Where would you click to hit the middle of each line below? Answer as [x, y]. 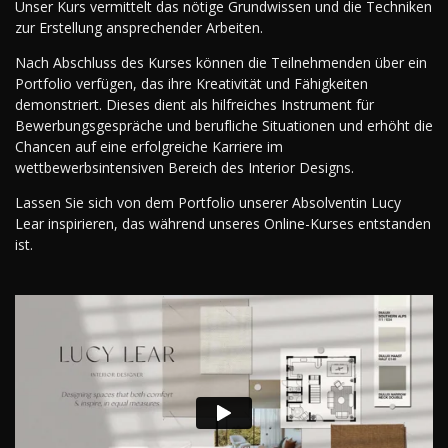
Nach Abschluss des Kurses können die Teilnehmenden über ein [221, 62]
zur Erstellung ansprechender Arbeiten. [139, 27]
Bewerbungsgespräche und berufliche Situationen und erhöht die [224, 125]
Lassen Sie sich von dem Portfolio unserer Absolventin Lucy [208, 202]
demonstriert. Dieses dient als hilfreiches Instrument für [194, 104]
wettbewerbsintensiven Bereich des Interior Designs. [184, 167]
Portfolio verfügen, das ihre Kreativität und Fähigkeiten [191, 83]
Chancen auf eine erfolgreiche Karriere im [149, 146]
